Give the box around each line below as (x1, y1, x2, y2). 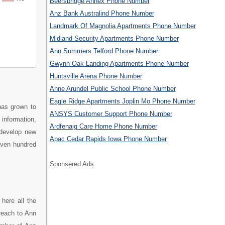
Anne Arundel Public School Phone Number (49, 85, 176, 93)
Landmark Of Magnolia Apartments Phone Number (49, 22, 196, 30)
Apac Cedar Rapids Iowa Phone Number (49, 135, 167, 143)
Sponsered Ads (49, 160, 94, 168)
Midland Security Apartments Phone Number (49, 35, 179, 43)
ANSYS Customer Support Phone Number (49, 110, 172, 118)
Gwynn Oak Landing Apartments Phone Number (49, 60, 189, 68)
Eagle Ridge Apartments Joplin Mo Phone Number (49, 97, 195, 105)
